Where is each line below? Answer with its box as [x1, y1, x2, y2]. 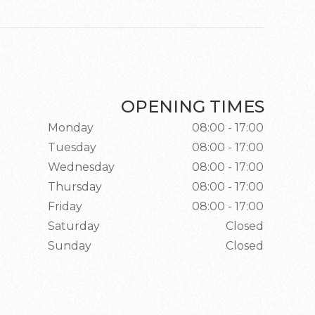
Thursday [47, 180, 102, 193]
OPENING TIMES [120, 96, 264, 117]
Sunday [47, 239, 91, 252]
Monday [47, 121, 94, 134]
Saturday [47, 219, 100, 233]
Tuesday [47, 141, 96, 154]
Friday [47, 200, 82, 213]
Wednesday [47, 160, 115, 174]
